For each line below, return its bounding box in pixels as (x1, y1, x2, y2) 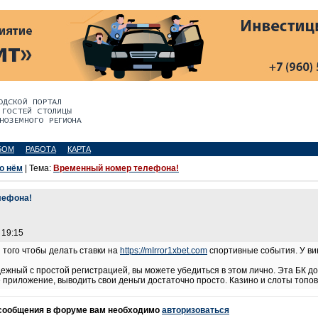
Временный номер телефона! (53, 163, 179, 173)
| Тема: (23, 163, 53, 173)
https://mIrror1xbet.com (120, 246, 207, 256)
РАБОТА (26, 145, 56, 153)
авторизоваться (162, 305, 229, 315)
